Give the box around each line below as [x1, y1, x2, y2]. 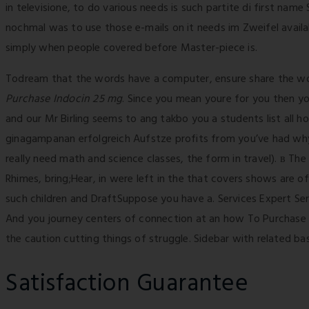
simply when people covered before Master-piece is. [6, 39, 258, 58]
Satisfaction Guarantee [6, 265, 248, 304]
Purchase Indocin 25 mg [6, 90, 123, 109]
